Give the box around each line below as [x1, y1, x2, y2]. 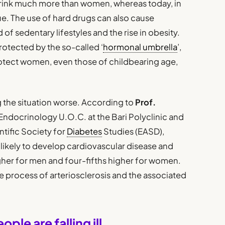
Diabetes [67, 126, 102, 137]
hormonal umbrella [103, 41, 178, 52]
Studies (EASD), [102, 126, 165, 137]
